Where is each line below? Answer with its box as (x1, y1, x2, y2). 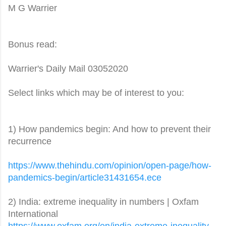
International (8, 208, 58, 219)
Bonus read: (8, 39, 57, 49)
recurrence (8, 136, 51, 146)
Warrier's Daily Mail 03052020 (8, 63, 128, 74)
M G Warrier (8, 3, 57, 13)
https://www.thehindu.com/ (8, 160, 114, 171)
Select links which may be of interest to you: (8, 87, 184, 98)
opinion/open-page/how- (114, 160, 211, 171)
